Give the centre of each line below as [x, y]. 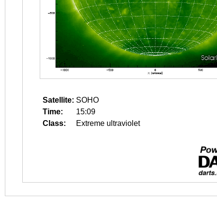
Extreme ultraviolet [108, 123]
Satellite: [58, 100]
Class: [54, 123]
